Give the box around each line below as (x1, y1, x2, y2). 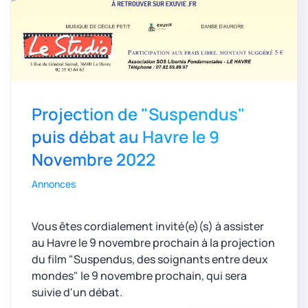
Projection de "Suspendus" (32, 102, 245, 126)
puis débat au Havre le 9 (32, 125, 219, 148)
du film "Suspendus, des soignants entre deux (32, 252, 268, 267)
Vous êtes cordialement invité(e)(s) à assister (32, 219, 264, 234)
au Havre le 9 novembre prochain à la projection (32, 235, 275, 251)
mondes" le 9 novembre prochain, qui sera (32, 268, 247, 284)
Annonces (32, 177, 76, 191)
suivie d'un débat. (32, 285, 122, 300)
